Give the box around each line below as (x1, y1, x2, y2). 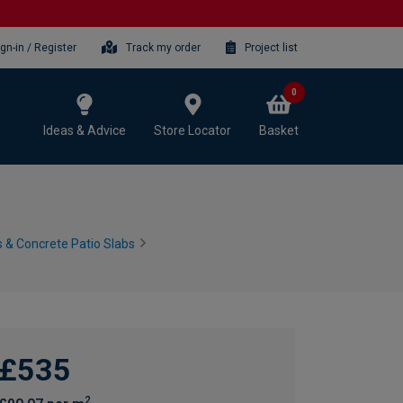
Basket (259, 122, 299, 138)
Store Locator (154, 122, 231, 138)
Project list (245, 41, 298, 54)
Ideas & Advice (43, 122, 126, 138)
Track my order (125, 41, 201, 54)
